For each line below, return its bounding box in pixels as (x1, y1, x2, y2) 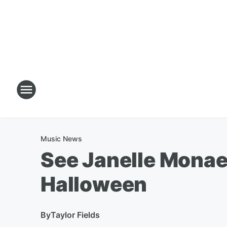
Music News (41, 134, 82, 143)
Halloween (41, 172, 147, 197)
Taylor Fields (51, 210, 100, 220)
